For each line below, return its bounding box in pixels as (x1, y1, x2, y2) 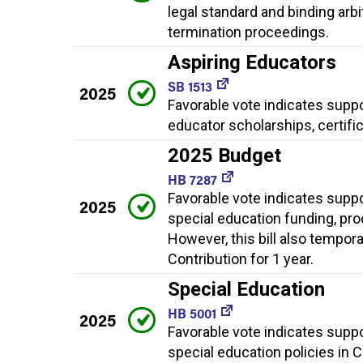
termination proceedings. (168, 23, 329, 41)
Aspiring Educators (168, 50, 336, 74)
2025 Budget (168, 143, 281, 167)
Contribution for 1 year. (168, 250, 314, 267)
